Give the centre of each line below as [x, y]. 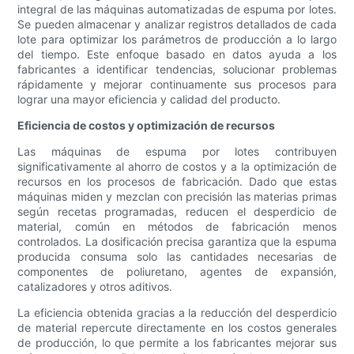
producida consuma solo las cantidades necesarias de [177, 257]
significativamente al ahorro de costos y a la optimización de [177, 167]
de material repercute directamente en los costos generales [177, 328]
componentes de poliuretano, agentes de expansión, [177, 272]
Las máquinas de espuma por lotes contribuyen [177, 152]
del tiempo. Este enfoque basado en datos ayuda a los [177, 55]
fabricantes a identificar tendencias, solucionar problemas [177, 70]
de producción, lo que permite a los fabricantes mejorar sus [177, 343]
